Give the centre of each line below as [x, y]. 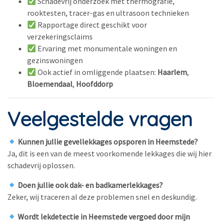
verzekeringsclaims [60, 37]
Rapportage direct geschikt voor [92, 25]
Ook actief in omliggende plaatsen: [97, 72]
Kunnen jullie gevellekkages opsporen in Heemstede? [107, 142]
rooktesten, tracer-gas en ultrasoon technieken [108, 13]
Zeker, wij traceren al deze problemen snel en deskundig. [102, 197]
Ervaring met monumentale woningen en [107, 48]
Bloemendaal [50, 84]
